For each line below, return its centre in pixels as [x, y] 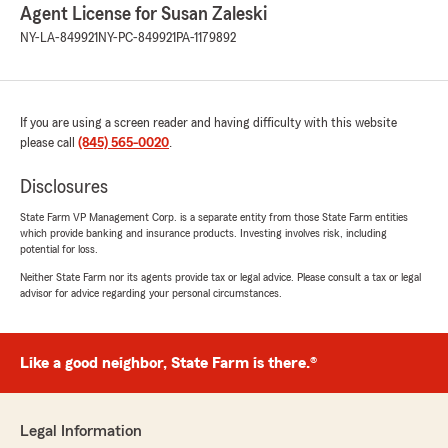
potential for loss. [59, 249]
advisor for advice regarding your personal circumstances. [151, 293]
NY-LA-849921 [59, 38]
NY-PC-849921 [137, 38]
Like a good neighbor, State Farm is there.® [168, 363]
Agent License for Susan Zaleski [143, 14]
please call [49, 143]
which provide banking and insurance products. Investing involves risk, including [203, 233]
